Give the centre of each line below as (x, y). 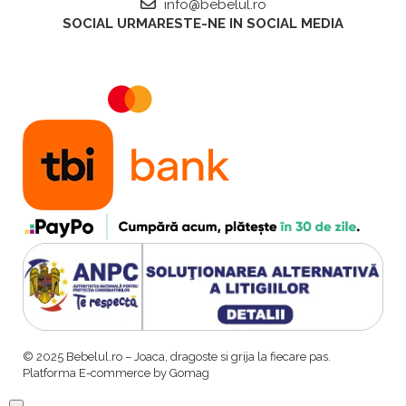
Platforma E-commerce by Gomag (116, 373)
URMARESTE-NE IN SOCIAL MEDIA (230, 23)
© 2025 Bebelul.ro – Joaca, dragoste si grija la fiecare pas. (177, 357)
